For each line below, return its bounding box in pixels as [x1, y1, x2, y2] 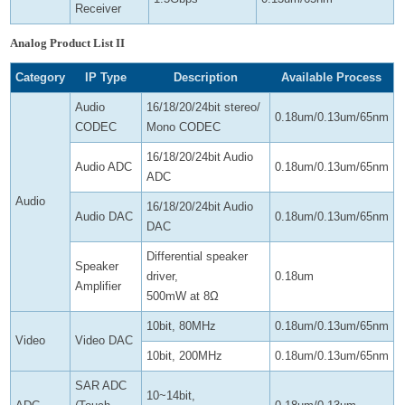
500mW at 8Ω [146, 289, 220, 303]
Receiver [75, 2, 122, 15]
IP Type [84, 71, 127, 84]
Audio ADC [75, 160, 133, 174]
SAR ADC [75, 379, 127, 392]
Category [15, 71, 66, 84]
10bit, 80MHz [146, 319, 217, 333]
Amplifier [75, 279, 122, 293]
